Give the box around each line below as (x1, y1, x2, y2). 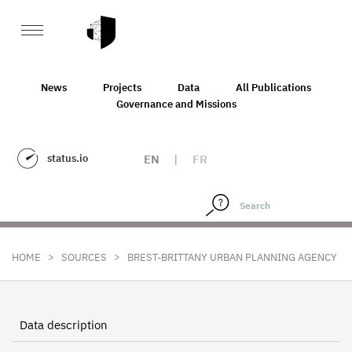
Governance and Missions (115, 97, 236, 111)
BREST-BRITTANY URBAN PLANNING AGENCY (127, 251, 337, 264)
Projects (103, 80, 141, 94)
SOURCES (61, 251, 107, 264)
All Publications (236, 80, 311, 94)
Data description (20, 317, 108, 332)
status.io (47, 152, 88, 165)
